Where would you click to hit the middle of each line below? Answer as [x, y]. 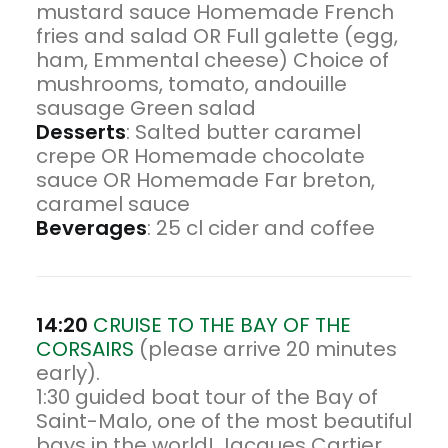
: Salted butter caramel [243, 132]
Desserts [81, 132]
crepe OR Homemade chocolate [200, 156]
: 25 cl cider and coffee [261, 228]
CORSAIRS [87, 349]
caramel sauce [113, 204]
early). [68, 373]
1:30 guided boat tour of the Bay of [207, 397]
